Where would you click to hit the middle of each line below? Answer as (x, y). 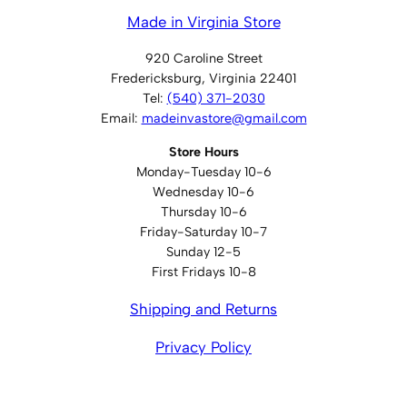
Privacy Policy (203, 347)
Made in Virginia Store (203, 21)
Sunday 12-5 (203, 251)
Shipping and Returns (203, 308)
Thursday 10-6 (203, 211)
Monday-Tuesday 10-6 (203, 171)
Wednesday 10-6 (203, 191)
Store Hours (203, 151)
